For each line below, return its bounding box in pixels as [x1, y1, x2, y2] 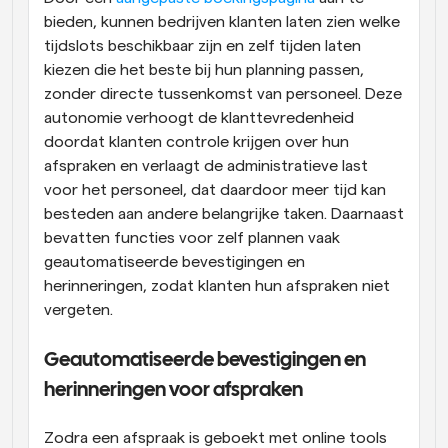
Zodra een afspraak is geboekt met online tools [44, 429, 387, 446]
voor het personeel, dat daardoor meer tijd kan [44, 181, 386, 198]
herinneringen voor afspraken [44, 380, 303, 400]
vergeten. [44, 301, 113, 318]
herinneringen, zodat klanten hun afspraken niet [44, 277, 390, 294]
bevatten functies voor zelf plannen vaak [44, 229, 340, 246]
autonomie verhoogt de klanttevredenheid [44, 109, 354, 126]
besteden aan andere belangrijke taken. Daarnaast [44, 205, 404, 222]
